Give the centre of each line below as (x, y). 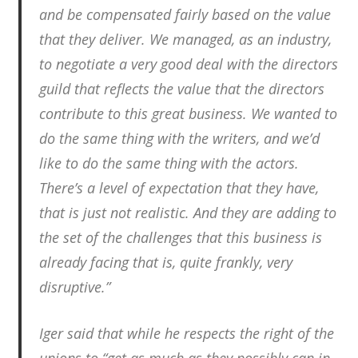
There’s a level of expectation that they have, (179, 188)
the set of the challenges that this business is (181, 238)
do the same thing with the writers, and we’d (179, 139)
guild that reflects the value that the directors (182, 89)
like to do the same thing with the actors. (169, 163)
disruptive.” (75, 287)
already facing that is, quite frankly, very (166, 263)
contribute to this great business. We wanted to (188, 114)
